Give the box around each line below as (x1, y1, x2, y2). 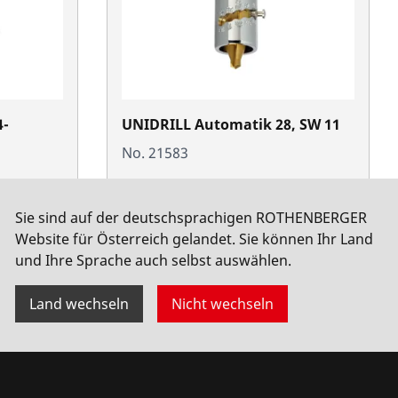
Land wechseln (29, 293, 129, 314)
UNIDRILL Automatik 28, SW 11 (122, 114, 340, 134)
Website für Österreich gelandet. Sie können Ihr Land (15, 228, 373, 249)
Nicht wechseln (171, 293, 274, 314)
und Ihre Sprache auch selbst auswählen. (15, 250, 291, 270)
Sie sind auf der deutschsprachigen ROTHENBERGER (15, 207, 367, 227)
